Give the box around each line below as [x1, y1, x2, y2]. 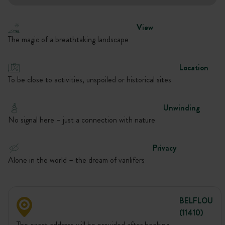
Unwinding [163, 102, 200, 114]
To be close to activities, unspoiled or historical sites [8, 74, 171, 85]
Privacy [153, 142, 176, 154]
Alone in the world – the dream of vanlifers [8, 154, 145, 166]
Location [179, 62, 208, 73]
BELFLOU [179, 195, 213, 206]
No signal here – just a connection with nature [8, 114, 155, 126]
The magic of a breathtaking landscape [8, 34, 129, 45]
